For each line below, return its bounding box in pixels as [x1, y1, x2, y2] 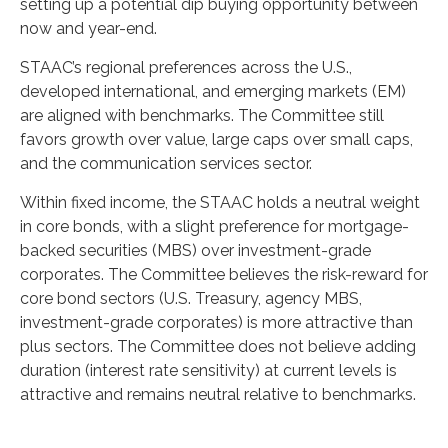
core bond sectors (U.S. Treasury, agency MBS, [20, 289, 362, 308]
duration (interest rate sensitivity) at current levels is [20, 361, 397, 380]
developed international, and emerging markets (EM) [20, 82, 406, 101]
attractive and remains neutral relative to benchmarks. [20, 385, 416, 404]
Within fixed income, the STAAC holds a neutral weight [20, 193, 420, 212]
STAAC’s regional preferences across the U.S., [20, 58, 352, 77]
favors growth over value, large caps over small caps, [20, 130, 413, 149]
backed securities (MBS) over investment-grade [20, 241, 371, 260]
